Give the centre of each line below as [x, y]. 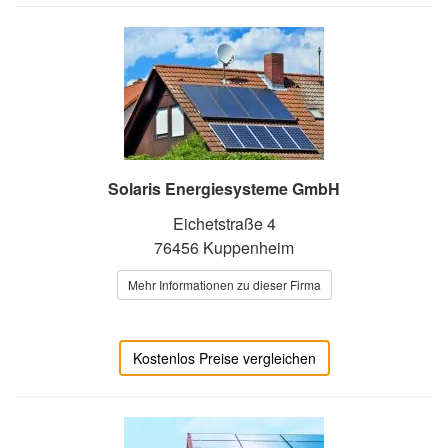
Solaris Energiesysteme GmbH [224, 189]
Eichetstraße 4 [224, 224]
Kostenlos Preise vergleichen [224, 358]
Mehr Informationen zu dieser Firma [224, 285]
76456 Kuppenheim [224, 248]
